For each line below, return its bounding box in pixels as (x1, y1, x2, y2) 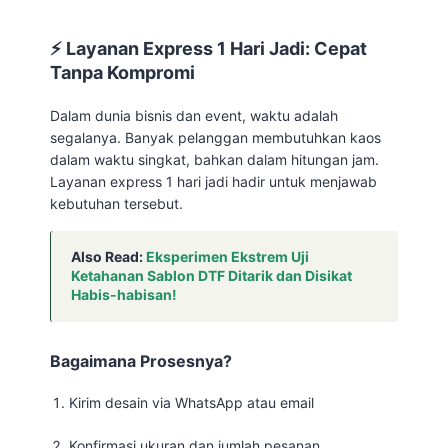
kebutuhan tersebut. (50, 195, 183, 212)
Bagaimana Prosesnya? (50, 351, 232, 371)
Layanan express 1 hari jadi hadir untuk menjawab (50, 173, 377, 190)
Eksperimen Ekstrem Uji (146, 248, 309, 265)
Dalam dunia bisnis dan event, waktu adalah (50, 107, 338, 124)
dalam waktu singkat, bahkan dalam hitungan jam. (50, 151, 379, 168)
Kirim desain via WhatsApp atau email (69, 394, 315, 411)
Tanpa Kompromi (50, 62, 195, 83)
